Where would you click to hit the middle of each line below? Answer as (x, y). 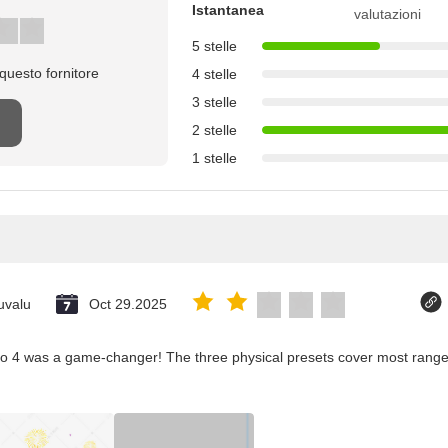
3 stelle (214, 102)
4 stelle (214, 74)
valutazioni (387, 14)
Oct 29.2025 (128, 304)
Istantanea (228, 10)
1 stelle (214, 158)
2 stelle (214, 130)
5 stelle (214, 46)
